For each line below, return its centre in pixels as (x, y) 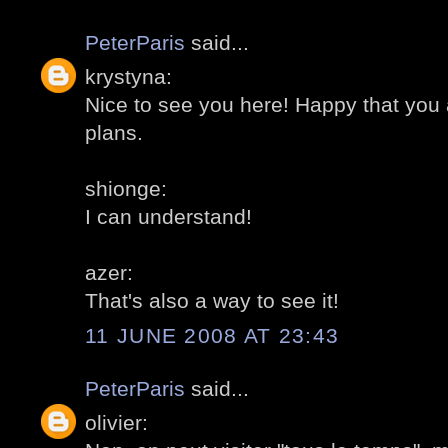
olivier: (116, 423)
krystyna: (128, 77)
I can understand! (168, 217)
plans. (114, 133)
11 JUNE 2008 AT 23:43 (212, 335)
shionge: (126, 189)
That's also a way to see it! (212, 301)
